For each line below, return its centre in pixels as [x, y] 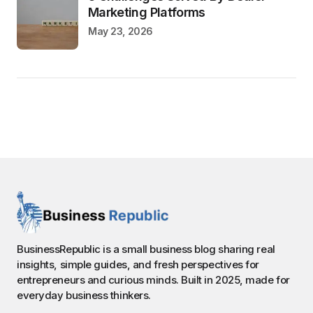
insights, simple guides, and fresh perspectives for [138, 264]
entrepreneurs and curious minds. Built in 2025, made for [153, 280]
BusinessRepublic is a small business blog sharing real [146, 249]
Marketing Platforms [147, 12]
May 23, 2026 [121, 31]
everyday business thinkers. [84, 295]
